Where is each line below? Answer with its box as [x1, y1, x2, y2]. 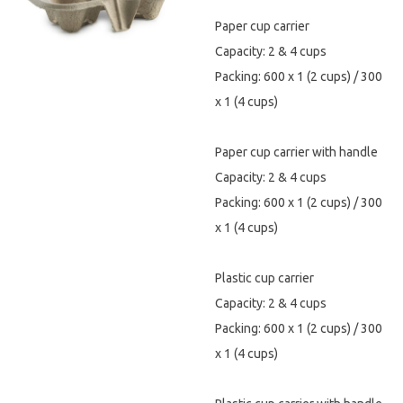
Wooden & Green [27, 152, 117, 165]
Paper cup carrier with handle [215, 145, 378, 159]
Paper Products [27, 67, 109, 80]
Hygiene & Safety [27, 25, 117, 38]
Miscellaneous [27, 194, 100, 207]
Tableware [27, 110, 83, 122]
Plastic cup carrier [215, 271, 314, 285]
